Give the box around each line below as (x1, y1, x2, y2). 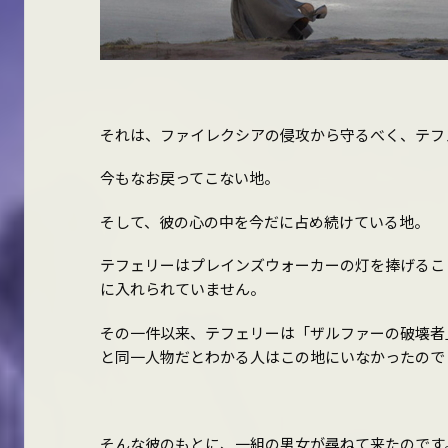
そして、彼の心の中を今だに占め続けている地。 (99, 210, 429, 232)
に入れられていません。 (99, 278, 265, 300)
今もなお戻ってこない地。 (99, 167, 279, 189)
